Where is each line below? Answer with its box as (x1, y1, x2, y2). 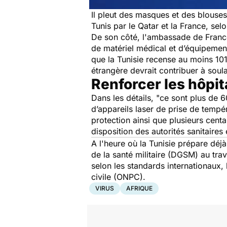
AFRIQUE (126, 184, 153, 193)
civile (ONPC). (91, 172, 145, 182)
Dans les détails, (91, 93, 156, 103)
